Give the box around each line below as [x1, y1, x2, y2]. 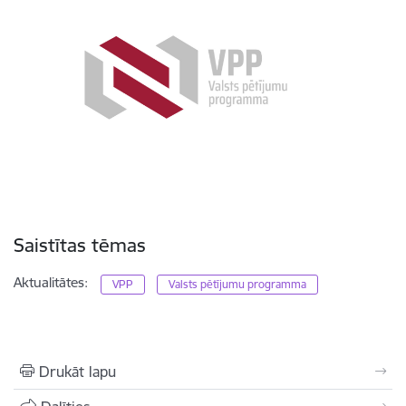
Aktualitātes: [14, 274, 88, 292]
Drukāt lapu [39, 362, 116, 382]
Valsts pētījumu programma [168, 277, 306, 292]
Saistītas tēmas [14, 233, 146, 258]
